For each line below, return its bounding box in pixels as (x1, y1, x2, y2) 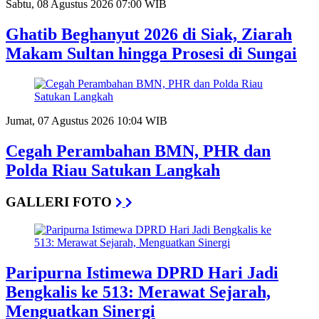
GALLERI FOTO (6, 194, 115, 209)
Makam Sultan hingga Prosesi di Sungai (6, 44, 297, 63)
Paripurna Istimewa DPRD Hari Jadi (6, 263, 278, 282)
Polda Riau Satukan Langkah (6, 160, 220, 179)
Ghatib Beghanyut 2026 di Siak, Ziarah (6, 25, 292, 44)
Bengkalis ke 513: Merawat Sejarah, (6, 282, 271, 301)
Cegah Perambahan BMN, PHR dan (6, 141, 271, 160)
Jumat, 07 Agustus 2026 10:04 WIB (6, 115, 167, 127)
